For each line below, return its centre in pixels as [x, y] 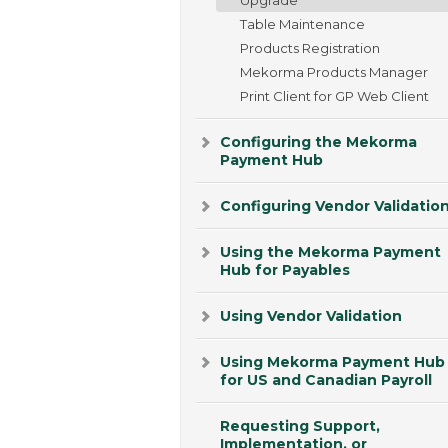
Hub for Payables [285, 269]
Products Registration [310, 47]
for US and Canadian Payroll [326, 379]
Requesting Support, [300, 425]
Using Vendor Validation [311, 315]
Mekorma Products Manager [334, 71]
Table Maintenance [302, 23]
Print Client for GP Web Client [334, 95]
